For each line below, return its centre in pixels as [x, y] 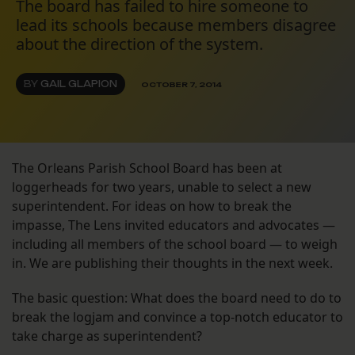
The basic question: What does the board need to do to [177, 298]
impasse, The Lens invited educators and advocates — [174, 225]
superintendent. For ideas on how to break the [152, 206]
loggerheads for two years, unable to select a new [162, 187]
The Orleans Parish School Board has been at [147, 168]
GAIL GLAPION [79, 84]
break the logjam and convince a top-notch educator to [177, 317]
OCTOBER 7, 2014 [181, 84]
